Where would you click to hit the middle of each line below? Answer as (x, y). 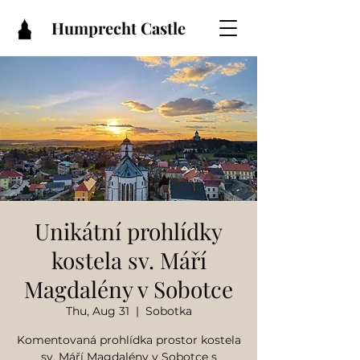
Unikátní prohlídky (129, 231)
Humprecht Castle (119, 28)
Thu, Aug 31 (97, 311)
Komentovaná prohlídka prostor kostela (129, 340)
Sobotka (168, 311)
